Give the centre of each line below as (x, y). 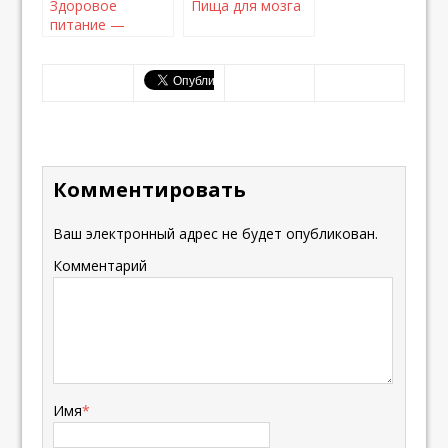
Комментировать (150, 190)
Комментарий (100, 266)
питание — (88, 25)
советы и (81, 44)
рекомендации (99, 63)
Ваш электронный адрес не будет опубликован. (216, 234)
